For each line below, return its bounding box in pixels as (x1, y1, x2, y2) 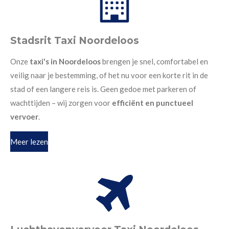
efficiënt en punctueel (112, 98, 193, 108)
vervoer (10, 112, 38, 122)
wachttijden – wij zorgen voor (10, 98, 112, 108)
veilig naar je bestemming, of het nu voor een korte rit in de (10, 71, 208, 80)
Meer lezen (10, 136, 48, 146)
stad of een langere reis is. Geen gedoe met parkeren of (10, 84, 196, 94)
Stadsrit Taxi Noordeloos (10, 34, 139, 47)
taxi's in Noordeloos (30, 57, 102, 66)
